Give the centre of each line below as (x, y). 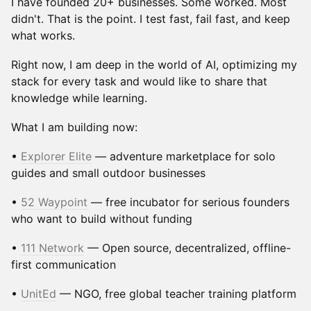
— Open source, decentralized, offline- (187, 248)
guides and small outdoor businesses (108, 173)
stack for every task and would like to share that (139, 81)
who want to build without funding (102, 219)
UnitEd (39, 294)
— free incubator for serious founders (188, 202)
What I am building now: (74, 127)
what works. (43, 35)
